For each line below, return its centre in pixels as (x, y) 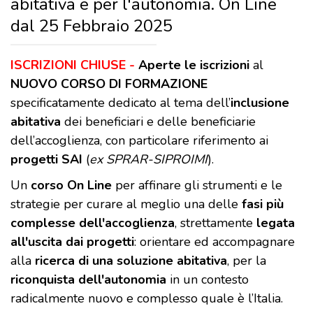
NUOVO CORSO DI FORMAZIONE (109, 84)
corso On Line (71, 185)
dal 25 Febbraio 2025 (92, 26)
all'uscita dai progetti (72, 242)
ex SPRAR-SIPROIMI (148, 160)
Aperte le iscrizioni (194, 65)
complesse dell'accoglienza (93, 223)
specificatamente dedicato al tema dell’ (121, 103)
